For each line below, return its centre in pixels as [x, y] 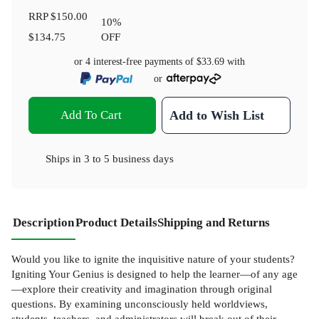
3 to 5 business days [129, 159]
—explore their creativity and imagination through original [142, 289]
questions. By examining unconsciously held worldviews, [140, 304]
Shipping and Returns [214, 223]
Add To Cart [91, 115]
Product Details [116, 223]
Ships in [65, 159]
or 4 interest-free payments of [135, 61]
